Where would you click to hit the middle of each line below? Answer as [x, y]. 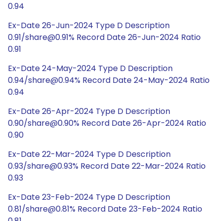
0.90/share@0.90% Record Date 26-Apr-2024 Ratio [107, 123]
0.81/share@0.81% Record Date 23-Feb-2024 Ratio [105, 209]
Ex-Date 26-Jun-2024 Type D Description [89, 25]
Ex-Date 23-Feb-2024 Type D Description [89, 197]
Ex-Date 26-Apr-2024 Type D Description [89, 111]
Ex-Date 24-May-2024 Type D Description [90, 68]
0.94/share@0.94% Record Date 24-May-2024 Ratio [109, 80]
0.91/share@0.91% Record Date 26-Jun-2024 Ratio [104, 37]
